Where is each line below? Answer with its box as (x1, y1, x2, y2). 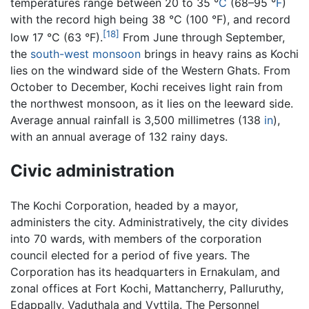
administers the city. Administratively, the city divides (10, 215, 288, 229)
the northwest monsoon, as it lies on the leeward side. (10, 96, 293, 110)
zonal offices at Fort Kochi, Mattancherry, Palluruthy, (10, 281, 283, 295)
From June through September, (119, 30, 285, 44)
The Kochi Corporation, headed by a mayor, (10, 198, 238, 212)
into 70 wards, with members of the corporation (10, 231, 261, 246)
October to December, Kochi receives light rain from (10, 79, 283, 94)
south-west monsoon (30, 46, 141, 61)
